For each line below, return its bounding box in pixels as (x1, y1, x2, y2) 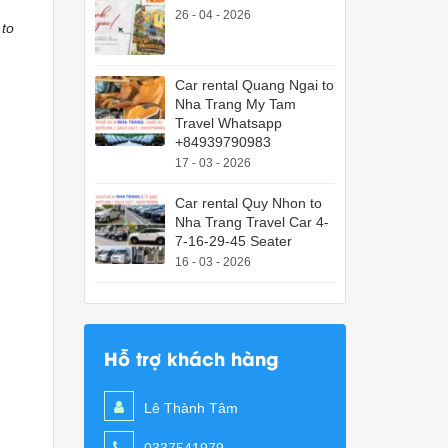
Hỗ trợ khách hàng (103, 344, 278, 371)
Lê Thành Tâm (143, 400, 238, 416)
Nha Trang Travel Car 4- (174, 214, 329, 230)
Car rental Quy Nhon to (174, 195, 322, 211)
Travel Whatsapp (174, 115, 282, 131)
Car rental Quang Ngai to (174, 77, 334, 93)
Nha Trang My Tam (174, 96, 296, 112)
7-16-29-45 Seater (174, 233, 292, 249)
